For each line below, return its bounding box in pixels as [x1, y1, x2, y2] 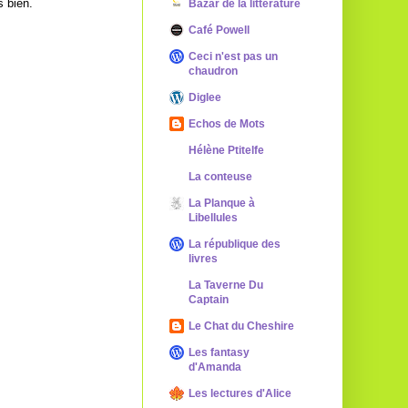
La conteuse [189, 170, 252, 183]
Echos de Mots [189, 117, 265, 130]
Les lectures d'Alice [189, 387, 291, 400]
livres [189, 252, 218, 265]
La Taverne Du [189, 279, 263, 291]
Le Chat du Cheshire [189, 320, 294, 332]
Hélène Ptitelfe [189, 144, 264, 157]
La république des [189, 238, 280, 250]
